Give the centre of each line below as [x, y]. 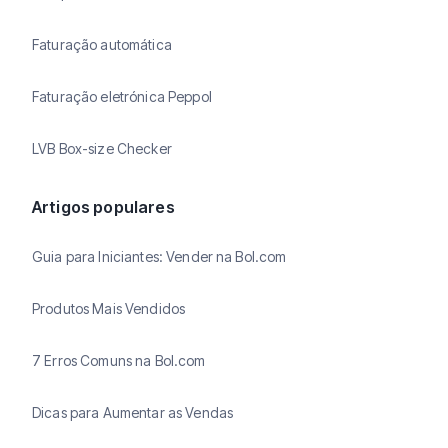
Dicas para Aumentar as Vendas [133, 413]
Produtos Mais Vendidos [109, 309]
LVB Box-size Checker [102, 149]
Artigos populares [103, 206]
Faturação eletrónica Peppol [122, 97]
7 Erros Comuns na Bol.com [119, 361]
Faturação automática [102, 45]
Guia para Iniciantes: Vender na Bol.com [159, 257]
